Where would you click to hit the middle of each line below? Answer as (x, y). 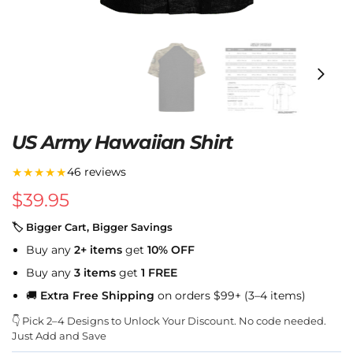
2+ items (98, 249)
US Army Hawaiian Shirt (122, 142)
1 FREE (159, 272)
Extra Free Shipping (97, 295)
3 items (95, 272)
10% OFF (171, 249)
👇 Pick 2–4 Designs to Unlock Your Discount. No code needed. (169, 320)
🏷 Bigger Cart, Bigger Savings (92, 227)
